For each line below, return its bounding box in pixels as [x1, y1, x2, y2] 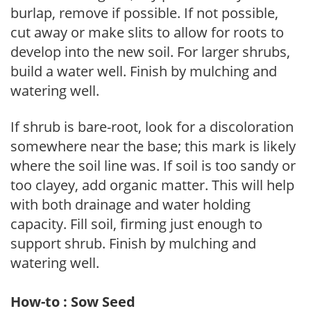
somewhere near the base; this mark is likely [10, 136, 296, 155]
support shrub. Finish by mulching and [10, 233, 256, 253]
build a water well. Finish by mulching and [10, 61, 277, 81]
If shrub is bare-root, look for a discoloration [10, 117, 294, 136]
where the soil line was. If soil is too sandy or [10, 155, 296, 175]
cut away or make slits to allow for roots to [10, 22, 284, 42]
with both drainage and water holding [10, 194, 251, 214]
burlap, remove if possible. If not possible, [10, 3, 278, 22]
